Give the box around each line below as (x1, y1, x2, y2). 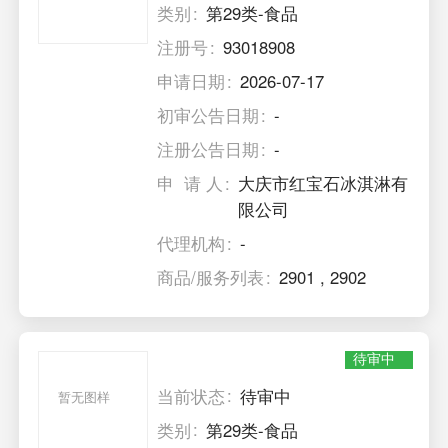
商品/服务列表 (157, 265, 265, 290)
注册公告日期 (157, 137, 260, 162)
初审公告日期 (157, 103, 260, 128)
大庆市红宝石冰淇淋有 (238, 171, 409, 196)
